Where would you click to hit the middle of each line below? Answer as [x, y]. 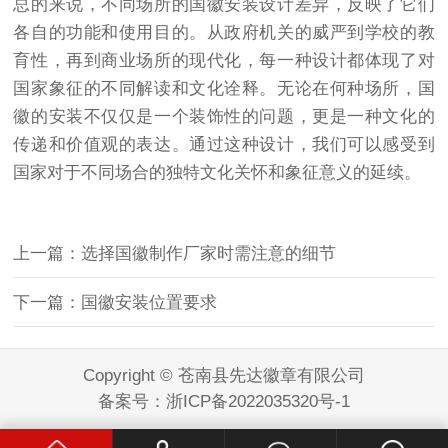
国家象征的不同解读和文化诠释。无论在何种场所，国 [224, 89]
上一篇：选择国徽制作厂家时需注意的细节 [175, 254]
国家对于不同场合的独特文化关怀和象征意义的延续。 [217, 173]
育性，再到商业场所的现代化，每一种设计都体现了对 [224, 61]
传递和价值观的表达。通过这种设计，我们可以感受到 [224, 145]
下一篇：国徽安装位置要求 [115, 303]
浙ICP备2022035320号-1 [258, 402]
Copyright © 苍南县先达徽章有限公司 [224, 376]
